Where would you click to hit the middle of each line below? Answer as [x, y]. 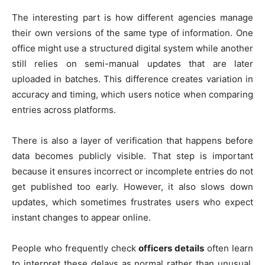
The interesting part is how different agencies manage [132, 17]
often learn [229, 248]
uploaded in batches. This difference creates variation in [132, 79]
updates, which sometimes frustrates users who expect [132, 202]
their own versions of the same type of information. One [132, 33]
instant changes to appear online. [81, 217]
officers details [172, 248]
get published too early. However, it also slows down [132, 186]
